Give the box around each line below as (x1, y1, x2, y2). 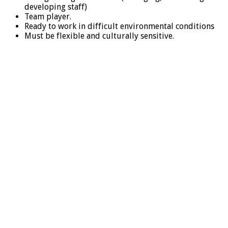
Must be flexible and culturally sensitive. (24, 31, 174, 41)
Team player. (24, 11, 71, 21)
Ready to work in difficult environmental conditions (24, 21, 214, 31)
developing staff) (24, 2, 87, 12)
